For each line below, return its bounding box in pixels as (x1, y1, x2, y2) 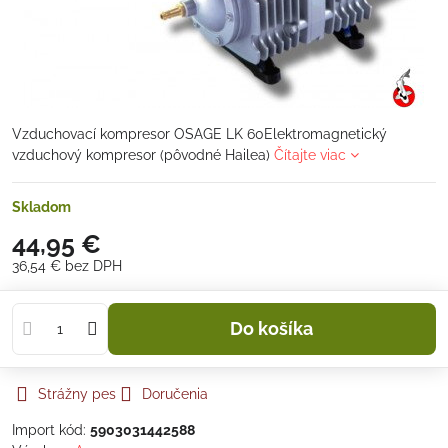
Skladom (12, 199, 71, 215)
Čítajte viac (274, 147, 346, 163)
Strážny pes (38, 386, 116, 402)
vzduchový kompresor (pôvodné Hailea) (12, 147, 274, 163)
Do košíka (243, 318, 314, 339)
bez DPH (65, 258, 122, 274)
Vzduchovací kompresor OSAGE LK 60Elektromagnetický (12, 126, 387, 142)
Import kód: (12, 422, 90, 438)
